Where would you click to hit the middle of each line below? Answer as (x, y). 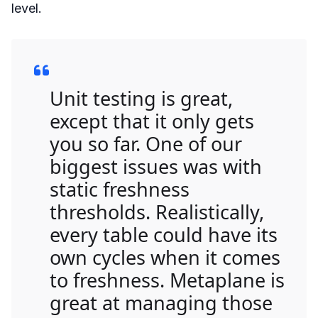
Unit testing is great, (141, 99)
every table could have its (164, 235)
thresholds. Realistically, (157, 212)
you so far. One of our (146, 144)
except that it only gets (152, 121)
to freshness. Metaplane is (167, 280)
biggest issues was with (156, 167)
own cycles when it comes (165, 258)
